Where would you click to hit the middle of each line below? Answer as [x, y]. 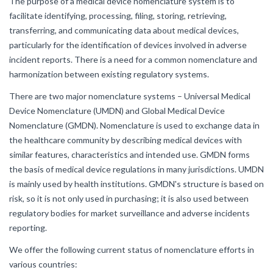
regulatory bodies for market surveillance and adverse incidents [129, 213]
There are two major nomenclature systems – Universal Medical [130, 96]
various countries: [43, 264]
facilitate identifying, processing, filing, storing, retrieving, [118, 16]
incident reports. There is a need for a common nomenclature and [133, 59]
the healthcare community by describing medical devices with [126, 140]
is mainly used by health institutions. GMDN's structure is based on [136, 184]
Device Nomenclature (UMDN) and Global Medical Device [117, 111]
